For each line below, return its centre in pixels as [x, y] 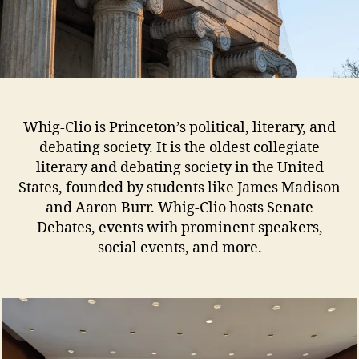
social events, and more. [179, 248]
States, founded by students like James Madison [179, 188]
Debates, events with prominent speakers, [179, 228]
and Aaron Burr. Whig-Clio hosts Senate [179, 208]
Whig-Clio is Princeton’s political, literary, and [179, 127]
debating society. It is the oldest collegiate [179, 147]
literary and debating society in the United [179, 167]
